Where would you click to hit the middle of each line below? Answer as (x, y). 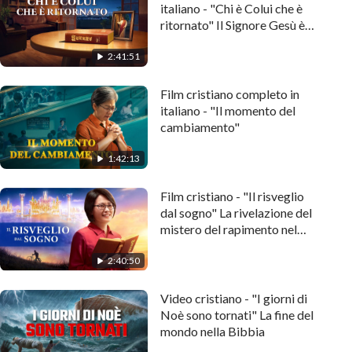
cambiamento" (200, 127)
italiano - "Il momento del (228, 110)
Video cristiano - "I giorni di (234, 298)
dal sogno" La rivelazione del (236, 212)
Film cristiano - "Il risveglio (232, 196)
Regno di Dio (195, 245)
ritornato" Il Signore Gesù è (233, 25)
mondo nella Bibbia (213, 331)
